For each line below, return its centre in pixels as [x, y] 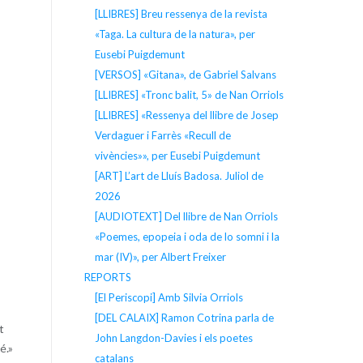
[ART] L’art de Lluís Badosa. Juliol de [179, 175]
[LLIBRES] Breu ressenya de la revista [181, 13]
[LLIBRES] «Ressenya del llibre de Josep [186, 115]
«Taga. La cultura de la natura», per [175, 34]
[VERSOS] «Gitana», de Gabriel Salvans [185, 74]
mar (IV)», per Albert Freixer [160, 256]
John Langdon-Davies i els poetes [173, 337]
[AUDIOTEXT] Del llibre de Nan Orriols [186, 216]
